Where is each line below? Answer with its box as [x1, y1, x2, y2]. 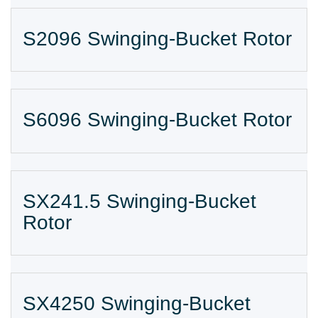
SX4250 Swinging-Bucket [23, 292, 251, 314]
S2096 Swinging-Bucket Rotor [23, 27, 292, 50]
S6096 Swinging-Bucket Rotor [23, 109, 292, 131]
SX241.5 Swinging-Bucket [23, 190, 256, 212]
